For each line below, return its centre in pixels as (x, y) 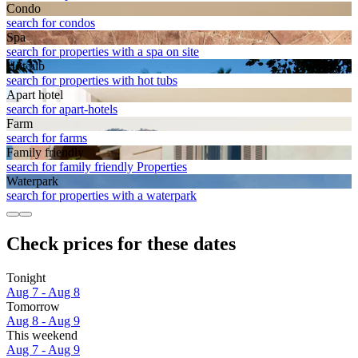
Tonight (26, 278)
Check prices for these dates (121, 244)
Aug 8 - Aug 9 (43, 321)
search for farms (47, 138)
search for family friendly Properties (97, 167)
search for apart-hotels (62, 109)
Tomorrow (33, 307)
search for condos (51, 23)
